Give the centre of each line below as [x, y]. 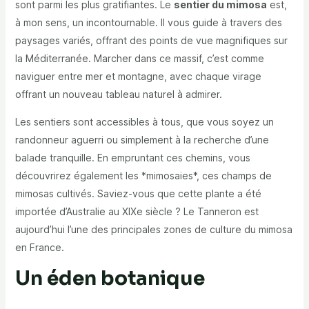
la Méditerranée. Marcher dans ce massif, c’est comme [139, 59]
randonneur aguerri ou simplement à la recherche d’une [142, 140]
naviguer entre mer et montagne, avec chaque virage [138, 77]
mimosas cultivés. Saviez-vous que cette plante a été [138, 194]
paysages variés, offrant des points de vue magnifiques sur [151, 41]
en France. [39, 248]
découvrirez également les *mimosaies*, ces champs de [143, 176]
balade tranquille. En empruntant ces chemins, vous [132, 158]
